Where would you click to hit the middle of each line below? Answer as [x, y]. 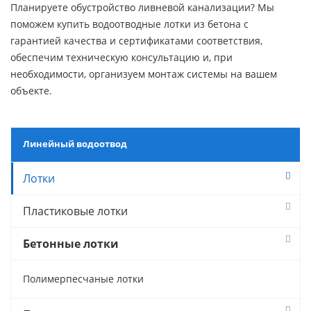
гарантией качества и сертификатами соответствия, [136, 41]
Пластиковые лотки [75, 211]
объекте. [31, 91]
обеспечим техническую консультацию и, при [121, 57]
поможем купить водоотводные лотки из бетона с [129, 24]
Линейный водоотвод [75, 144]
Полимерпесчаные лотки [83, 279]
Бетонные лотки [71, 244]
